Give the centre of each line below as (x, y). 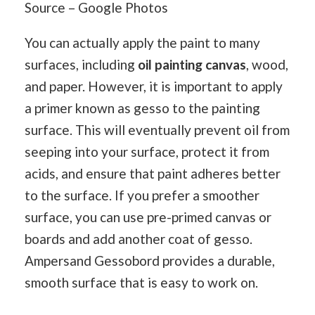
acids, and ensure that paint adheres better (153, 173)
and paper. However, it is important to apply (154, 86)
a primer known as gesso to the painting (142, 108)
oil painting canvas (192, 64)
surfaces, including (81, 64)
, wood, (267, 64)
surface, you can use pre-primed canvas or (148, 217)
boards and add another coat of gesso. (139, 238)
